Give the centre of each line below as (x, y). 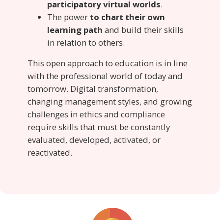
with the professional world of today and (105, 76)
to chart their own (127, 17)
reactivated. (50, 153)
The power (69, 17)
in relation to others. (86, 42)
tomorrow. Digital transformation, (93, 89)
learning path (75, 29)
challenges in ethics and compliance (96, 114)
